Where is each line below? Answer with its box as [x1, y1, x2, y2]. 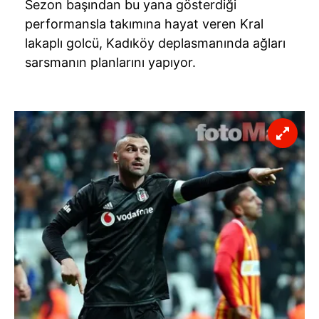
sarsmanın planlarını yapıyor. [25, 55, 196, 70]
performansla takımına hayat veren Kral [25, 16, 263, 32]
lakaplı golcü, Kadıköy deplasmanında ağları [25, 36, 286, 51]
